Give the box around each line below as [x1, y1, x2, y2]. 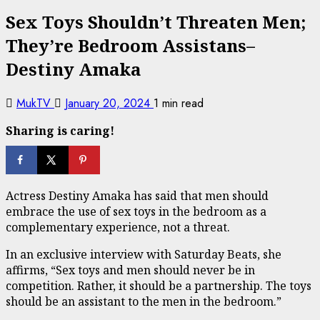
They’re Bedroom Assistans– [6, 33, 255, 57]
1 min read [154, 94, 204, 111]
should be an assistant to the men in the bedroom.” [6, 294, 281, 309]
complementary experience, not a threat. [6, 219, 230, 235]
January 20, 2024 [65, 94, 154, 111]
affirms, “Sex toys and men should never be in [6, 262, 255, 278]
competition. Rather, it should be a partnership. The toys [6, 278, 311, 294]
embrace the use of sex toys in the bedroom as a [6, 204, 266, 219]
